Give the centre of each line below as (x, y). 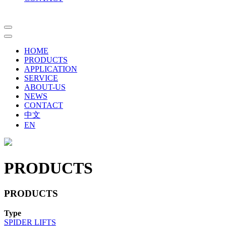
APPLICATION (51, 69)
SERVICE (41, 78)
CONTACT (44, 105)
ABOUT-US (45, 87)
